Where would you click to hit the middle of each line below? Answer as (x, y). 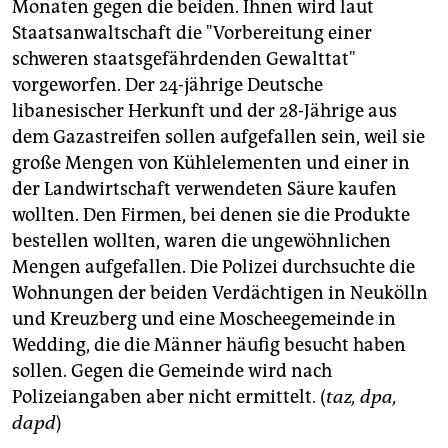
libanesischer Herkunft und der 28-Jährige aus (204, 111)
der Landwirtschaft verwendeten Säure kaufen (204, 189)
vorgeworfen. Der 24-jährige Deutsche (167, 85)
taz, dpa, (361, 397)
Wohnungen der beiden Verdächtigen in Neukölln (220, 293)
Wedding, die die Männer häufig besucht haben (209, 345)
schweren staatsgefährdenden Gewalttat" (184, 59)
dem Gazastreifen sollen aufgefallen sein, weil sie (218, 137)
